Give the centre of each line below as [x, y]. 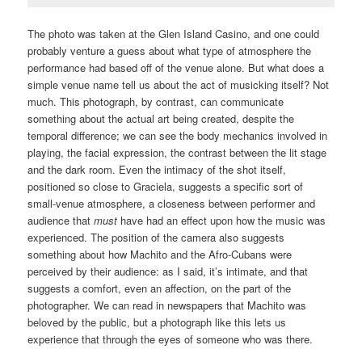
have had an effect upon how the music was [222, 220]
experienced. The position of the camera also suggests [156, 237]
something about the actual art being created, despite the [161, 118]
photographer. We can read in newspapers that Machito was [167, 305]
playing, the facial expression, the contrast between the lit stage [177, 152]
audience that [61, 220]
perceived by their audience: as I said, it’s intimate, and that [168, 271]
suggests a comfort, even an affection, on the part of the [160, 288]
